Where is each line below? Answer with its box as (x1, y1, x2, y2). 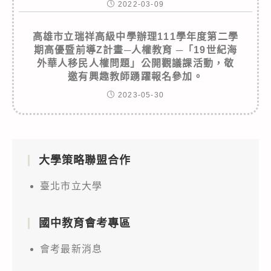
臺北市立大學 (40, 180, 103, 191)
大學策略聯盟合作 (39, 154, 131, 166)
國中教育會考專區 (39, 217, 131, 229)
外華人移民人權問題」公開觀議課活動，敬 (36, 57, 235, 68)
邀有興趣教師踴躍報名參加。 (68, 71, 203, 82)
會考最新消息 (40, 243, 103, 254)
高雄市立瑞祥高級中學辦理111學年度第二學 (32, 31, 239, 42)
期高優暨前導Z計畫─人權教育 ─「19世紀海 (33, 44, 238, 55)
